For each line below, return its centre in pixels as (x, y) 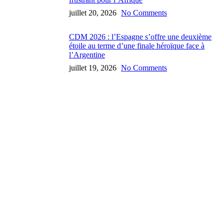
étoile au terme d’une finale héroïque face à (137, 45)
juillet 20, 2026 (93, 12)
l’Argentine (87, 54)
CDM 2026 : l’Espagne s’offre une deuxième (140, 36)
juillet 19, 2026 (93, 67)
